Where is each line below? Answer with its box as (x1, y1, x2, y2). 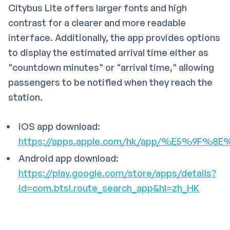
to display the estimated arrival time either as (8, 46, 208, 58)
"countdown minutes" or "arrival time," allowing (8, 61, 214, 73)
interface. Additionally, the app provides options (8, 31, 220, 43)
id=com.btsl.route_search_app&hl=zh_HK (18, 182, 199, 194)
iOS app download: (18, 120, 100, 132)
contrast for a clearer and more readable (8, 16, 186, 28)
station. (8, 91, 43, 103)
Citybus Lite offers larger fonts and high (8, 2, 187, 13)
